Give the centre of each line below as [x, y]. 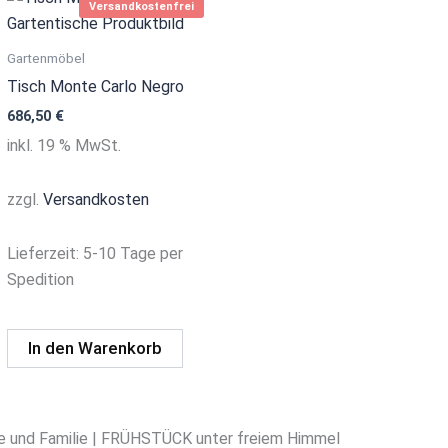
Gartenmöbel [45, 57]
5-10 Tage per [132, 253]
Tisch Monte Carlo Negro [95, 86]
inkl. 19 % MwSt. [63, 145]
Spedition [40, 279]
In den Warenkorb [94, 348]
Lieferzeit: [44, 253]
